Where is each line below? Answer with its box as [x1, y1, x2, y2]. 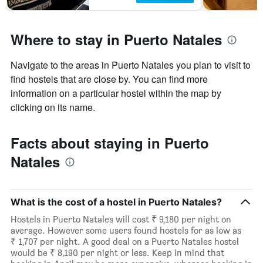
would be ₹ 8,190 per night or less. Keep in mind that [11, 247, 224, 259]
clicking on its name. [11, 100, 95, 114]
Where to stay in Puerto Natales [11, 29, 222, 50]
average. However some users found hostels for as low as [11, 225, 241, 237]
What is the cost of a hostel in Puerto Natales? [11, 196, 222, 208]
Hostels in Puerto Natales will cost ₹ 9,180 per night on [11, 214, 231, 225]
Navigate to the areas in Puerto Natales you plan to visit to [11, 58, 251, 72]
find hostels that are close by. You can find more [11, 72, 208, 86]
